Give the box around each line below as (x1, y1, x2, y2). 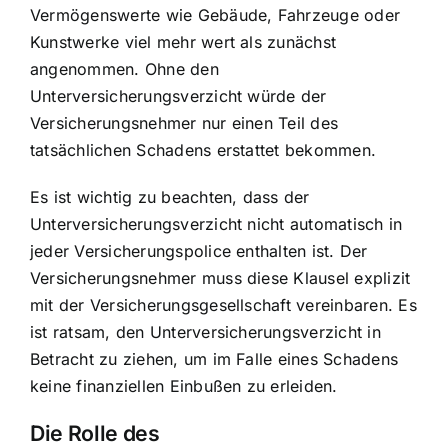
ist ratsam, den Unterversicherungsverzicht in (30, 322, 381, 343)
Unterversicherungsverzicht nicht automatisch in (30, 214, 403, 235)
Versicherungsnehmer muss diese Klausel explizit (30, 268, 411, 289)
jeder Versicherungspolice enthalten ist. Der (30, 241, 368, 262)
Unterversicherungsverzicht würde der (30, 86, 327, 107)
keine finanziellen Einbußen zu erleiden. (30, 376, 338, 397)
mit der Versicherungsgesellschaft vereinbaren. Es (30, 295, 417, 316)
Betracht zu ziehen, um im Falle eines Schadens (30, 349, 399, 370)
